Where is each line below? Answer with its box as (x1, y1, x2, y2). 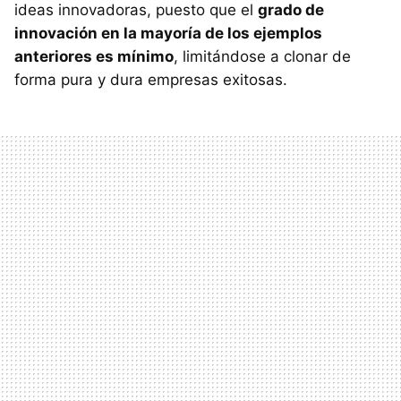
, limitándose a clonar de (174, 47, 351, 66)
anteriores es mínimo (14, 47, 174, 66)
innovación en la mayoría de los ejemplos (14, 24, 322, 43)
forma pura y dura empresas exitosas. (14, 71, 287, 90)
